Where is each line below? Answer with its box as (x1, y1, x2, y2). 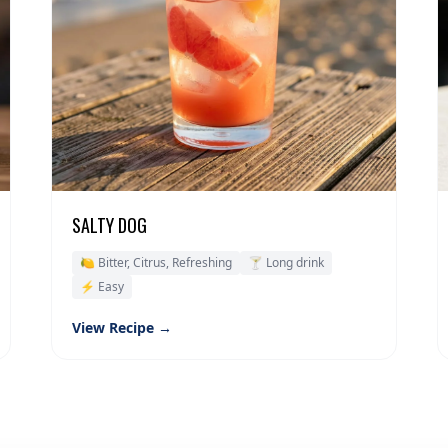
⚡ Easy (79, 278, 124, 296)
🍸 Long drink (247, 254, 324, 272)
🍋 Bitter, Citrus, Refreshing (79, 254, 232, 272)
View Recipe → (71, 318, 172, 338)
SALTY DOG (71, 212, 147, 239)
